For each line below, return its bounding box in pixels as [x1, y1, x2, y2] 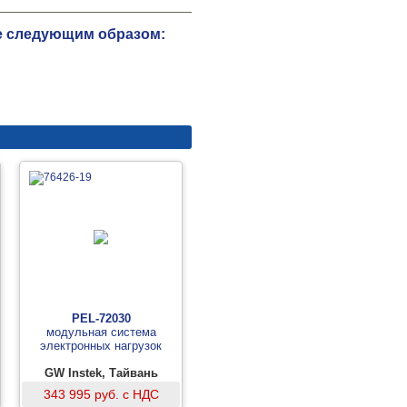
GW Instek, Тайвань [44, 366, 158, 380]
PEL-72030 [71, 312, 131, 325]
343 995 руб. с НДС [43, 387, 159, 402]
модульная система [45, 325, 156, 339]
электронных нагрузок [40, 339, 162, 352]
